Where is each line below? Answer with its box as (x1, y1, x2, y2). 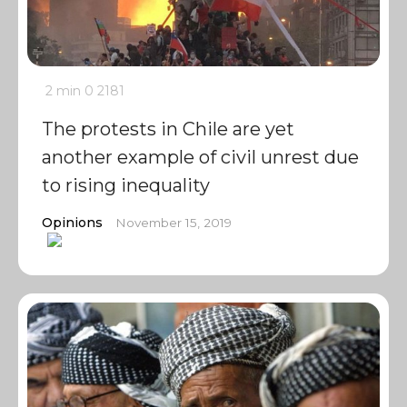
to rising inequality (42, 174, 210, 196)
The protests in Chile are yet (42, 118, 294, 140)
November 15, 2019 (115, 215, 232, 230)
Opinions (42, 214, 103, 231)
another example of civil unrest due (42, 146, 359, 168)
